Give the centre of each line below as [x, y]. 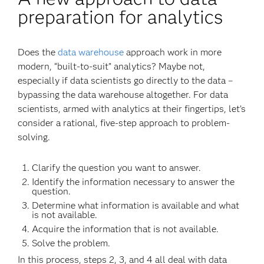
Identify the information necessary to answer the [133, 182]
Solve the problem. [71, 243]
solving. [34, 137]
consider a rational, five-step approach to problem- [124, 123]
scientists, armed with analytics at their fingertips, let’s [132, 109]
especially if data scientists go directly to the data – [126, 80]
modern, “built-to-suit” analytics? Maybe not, [112, 66]
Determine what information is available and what [136, 205]
